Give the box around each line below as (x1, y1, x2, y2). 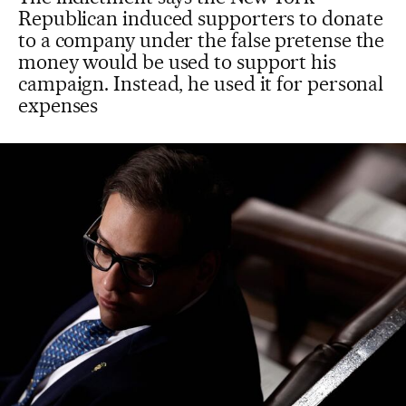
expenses (18, 93, 99, 117)
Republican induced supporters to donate (18, 6, 383, 30)
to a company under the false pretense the (18, 28, 385, 52)
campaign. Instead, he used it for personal (18, 72, 384, 95)
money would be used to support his (18, 50, 336, 73)
